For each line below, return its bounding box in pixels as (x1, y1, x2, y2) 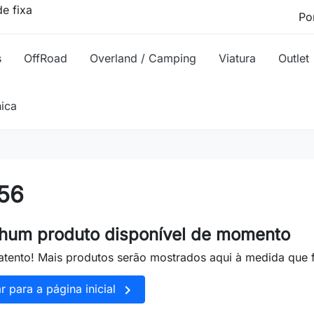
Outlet (278, 51, 309, 65)
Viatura (219, 51, 256, 65)
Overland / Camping (90, 51, 196, 65)
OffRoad (24, 51, 67, 65)
